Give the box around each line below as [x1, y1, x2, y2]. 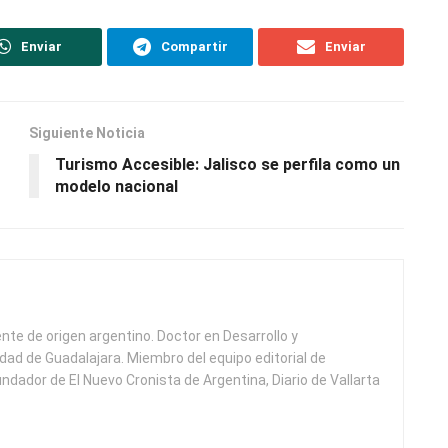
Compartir [160, 38, 228, 54]
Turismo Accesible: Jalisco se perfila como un [55, 154, 400, 174]
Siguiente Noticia [29, 124, 145, 141]
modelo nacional [55, 176, 178, 196]
